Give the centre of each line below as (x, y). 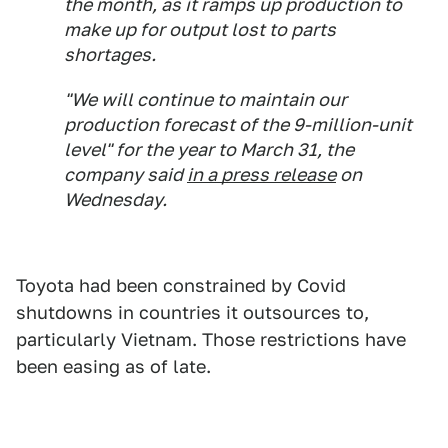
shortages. (110, 55)
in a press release (261, 175)
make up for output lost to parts (200, 30)
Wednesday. (115, 200)
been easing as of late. (113, 367)
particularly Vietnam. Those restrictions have (211, 340)
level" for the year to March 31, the (209, 150)
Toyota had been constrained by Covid (181, 286)
